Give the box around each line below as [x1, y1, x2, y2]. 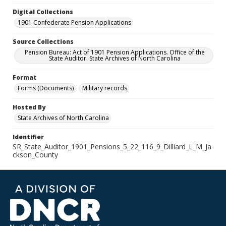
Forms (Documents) [18, 84, 74, 92]
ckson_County [13, 150, 58, 159]
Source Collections [13, 37, 74, 46]
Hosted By [13, 103, 45, 111]
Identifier [13, 133, 44, 141]
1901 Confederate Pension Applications [18, 18, 131, 27]
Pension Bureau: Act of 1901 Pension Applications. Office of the [24, 48, 205, 56]
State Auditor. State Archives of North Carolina [48, 54, 181, 63]
